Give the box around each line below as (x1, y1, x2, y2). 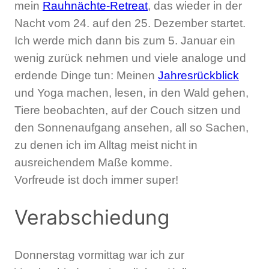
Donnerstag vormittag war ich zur (14, 248, 184, 261)
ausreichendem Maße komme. (14, 156, 172, 169)
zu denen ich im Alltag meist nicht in (14, 139, 198, 152)
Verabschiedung (14, 205, 169, 230)
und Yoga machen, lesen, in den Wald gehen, (14, 86, 249, 100)
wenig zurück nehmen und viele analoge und (14, 52, 246, 65)
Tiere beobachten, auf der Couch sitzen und (14, 104, 241, 117)
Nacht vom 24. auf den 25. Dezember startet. (14, 17, 246, 30)
